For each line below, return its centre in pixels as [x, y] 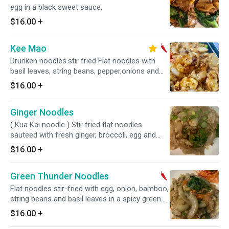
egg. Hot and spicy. [42, 81]
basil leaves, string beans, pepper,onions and [85, 71]
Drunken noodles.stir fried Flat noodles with [83, 61]
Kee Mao [28, 48]
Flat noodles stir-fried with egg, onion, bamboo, [89, 189]
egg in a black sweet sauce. [56, 7]
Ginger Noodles [42, 112]
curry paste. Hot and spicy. [54, 209]
